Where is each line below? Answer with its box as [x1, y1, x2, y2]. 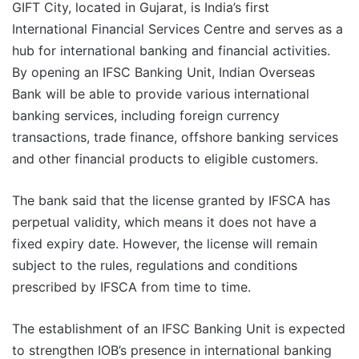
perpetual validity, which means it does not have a [12, 214, 317, 231]
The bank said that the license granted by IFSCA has [12, 192, 330, 209]
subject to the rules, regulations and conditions [12, 257, 297, 274]
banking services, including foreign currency [12, 107, 280, 124]
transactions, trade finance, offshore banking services [12, 129, 338, 146]
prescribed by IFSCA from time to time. [12, 279, 251, 296]
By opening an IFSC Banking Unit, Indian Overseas [12, 64, 315, 81]
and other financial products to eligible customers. [12, 151, 318, 167]
